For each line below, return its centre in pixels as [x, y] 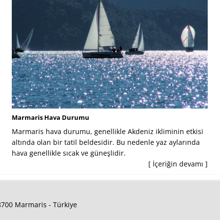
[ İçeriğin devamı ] [178, 164]
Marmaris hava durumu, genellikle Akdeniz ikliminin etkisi [108, 131]
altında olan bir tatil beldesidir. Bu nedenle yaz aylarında [106, 142]
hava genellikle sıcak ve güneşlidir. [69, 153]
